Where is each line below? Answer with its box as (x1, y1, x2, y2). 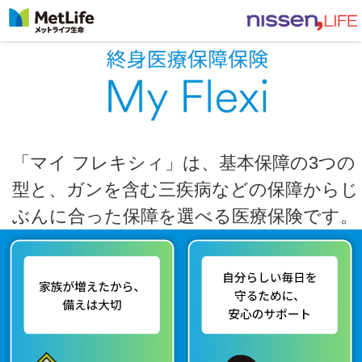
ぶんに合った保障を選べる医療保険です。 (12, 206, 358, 226)
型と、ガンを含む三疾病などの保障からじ (12, 179, 359, 200)
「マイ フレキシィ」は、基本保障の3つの (12, 153, 356, 173)
